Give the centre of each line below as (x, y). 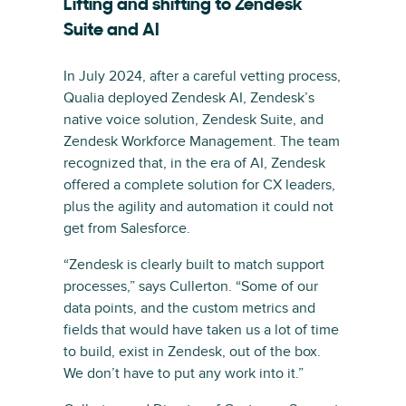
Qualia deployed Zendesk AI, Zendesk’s (189, 98)
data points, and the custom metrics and (189, 308)
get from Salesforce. (127, 228)
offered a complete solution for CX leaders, (199, 185)
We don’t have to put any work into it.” (184, 373)
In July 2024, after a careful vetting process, (202, 76)
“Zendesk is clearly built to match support (194, 265)
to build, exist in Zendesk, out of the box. (192, 352)
